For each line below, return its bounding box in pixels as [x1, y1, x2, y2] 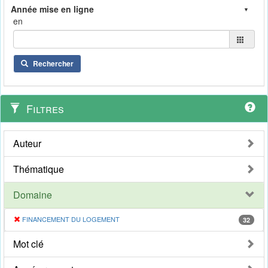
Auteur [13, 136, 41, 151]
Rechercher [33, 58, 74, 69]
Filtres [23, 100, 64, 117]
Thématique [13, 162, 64, 176]
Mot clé [13, 237, 44, 251]
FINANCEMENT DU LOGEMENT [22, 214, 120, 224]
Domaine [13, 188, 52, 202]
